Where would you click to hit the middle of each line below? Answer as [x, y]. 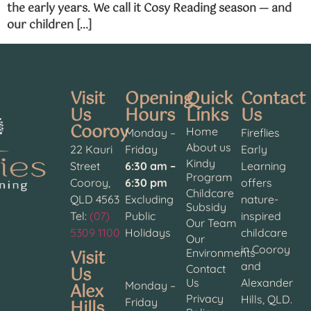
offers [256, 182]
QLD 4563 [95, 199]
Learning [263, 166]
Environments [221, 252]
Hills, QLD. [268, 299]
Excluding [149, 199]
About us [209, 147]
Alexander [267, 282]
